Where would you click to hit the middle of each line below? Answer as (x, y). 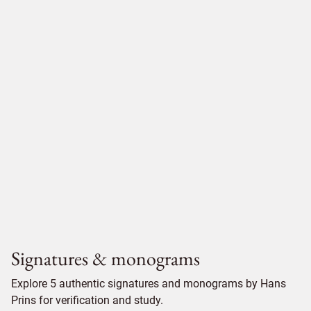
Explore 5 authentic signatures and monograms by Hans (149, 284)
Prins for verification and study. (87, 300)
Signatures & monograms (106, 258)
